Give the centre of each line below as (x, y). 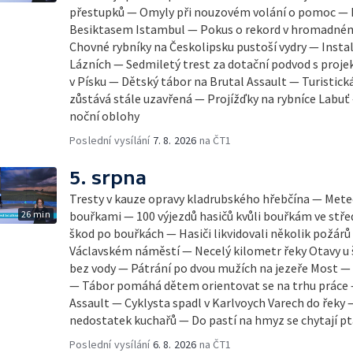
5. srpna (108, 178)
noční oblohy (104, 116)
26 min (35, 214)
